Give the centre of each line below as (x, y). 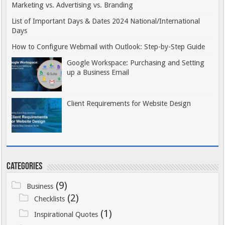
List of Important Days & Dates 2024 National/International (106, 21)
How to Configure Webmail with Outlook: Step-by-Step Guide (108, 47)
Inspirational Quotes (66, 214)
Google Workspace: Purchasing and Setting (136, 63)
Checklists (49, 199)
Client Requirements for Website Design (129, 104)
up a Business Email (98, 73)
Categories (25, 166)
